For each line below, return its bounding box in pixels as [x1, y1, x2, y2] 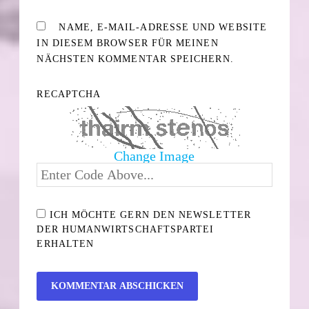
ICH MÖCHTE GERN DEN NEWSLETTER [46, 209, 251, 220]
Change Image [114, 148, 195, 163]
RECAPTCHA [37, 88, 101, 99]
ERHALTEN [37, 238, 94, 249]
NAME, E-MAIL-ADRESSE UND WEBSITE [59, 21, 267, 32]
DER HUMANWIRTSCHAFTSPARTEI [37, 223, 215, 235]
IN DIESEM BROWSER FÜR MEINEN [37, 37, 219, 48]
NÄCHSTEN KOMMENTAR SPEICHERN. [37, 53, 234, 64]
